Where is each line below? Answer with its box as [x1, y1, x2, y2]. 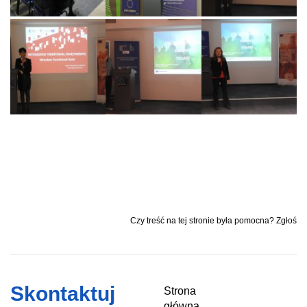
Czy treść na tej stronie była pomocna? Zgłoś [130, 216, 297, 226]
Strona [164, 285, 196, 297]
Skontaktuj [10, 282, 115, 306]
